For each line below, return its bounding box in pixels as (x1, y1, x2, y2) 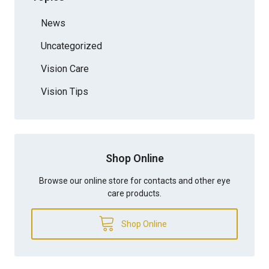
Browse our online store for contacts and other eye (38, 175, 231, 186)
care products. (107, 188, 162, 198)
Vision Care (41, 62, 89, 74)
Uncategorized (41, 40, 102, 52)
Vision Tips (41, 85, 88, 97)
